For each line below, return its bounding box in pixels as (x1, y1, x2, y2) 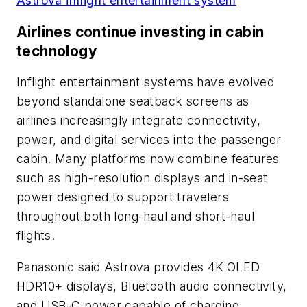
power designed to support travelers (16, 190, 229, 205)
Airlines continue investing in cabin (16, 23, 265, 40)
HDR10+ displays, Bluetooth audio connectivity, (16, 278, 287, 293)
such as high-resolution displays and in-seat (16, 171, 268, 186)
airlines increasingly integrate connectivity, (16, 113, 260, 128)
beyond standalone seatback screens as (16, 94, 249, 109)
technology (16, 42, 98, 60)
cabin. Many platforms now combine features (16, 151, 280, 167)
